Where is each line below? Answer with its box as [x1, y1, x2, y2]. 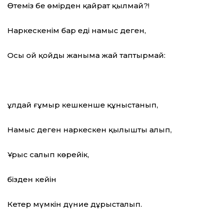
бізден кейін [7, 175, 56, 184]
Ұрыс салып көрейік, [7, 150, 89, 160]
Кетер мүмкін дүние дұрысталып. [7, 200, 142, 209]
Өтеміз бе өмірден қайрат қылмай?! [7, 1, 149, 11]
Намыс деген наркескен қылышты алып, [7, 125, 172, 135]
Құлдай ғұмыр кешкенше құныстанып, [7, 100, 158, 110]
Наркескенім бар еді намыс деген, [7, 26, 146, 36]
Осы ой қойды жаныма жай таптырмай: [7, 51, 165, 60]
